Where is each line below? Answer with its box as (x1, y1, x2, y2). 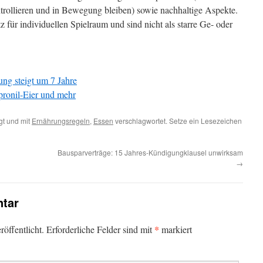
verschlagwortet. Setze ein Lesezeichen (113, 116, 242, 126)
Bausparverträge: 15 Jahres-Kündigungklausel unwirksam (58, 147, 243, 157)
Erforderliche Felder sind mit (46, 223, 154, 235)
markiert (159, 223, 192, 235)
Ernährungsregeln (32, 116, 90, 126)
